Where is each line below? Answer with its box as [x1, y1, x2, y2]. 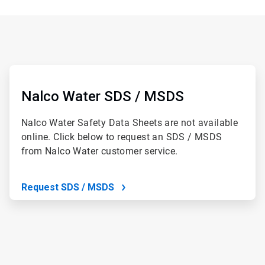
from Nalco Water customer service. [21, 146, 178, 157]
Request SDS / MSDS [21, 182, 114, 193]
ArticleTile [8, 65, 44, 75]
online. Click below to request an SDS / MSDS [21, 131, 222, 143]
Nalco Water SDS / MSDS [21, 88, 184, 105]
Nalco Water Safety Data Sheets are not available [21, 117, 238, 128]
